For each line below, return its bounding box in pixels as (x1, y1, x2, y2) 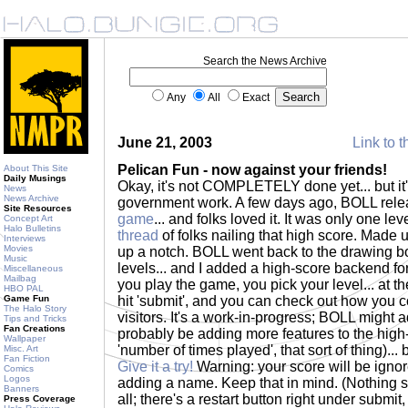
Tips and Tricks (4, 313, 66, 323)
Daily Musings (4, 173, 66, 183)
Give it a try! (117, 359, 193, 374)
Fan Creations (4, 323, 66, 333)
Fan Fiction (4, 353, 50, 363)
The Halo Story (4, 303, 66, 313)
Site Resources (4, 203, 72, 213)
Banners (4, 383, 39, 393)
